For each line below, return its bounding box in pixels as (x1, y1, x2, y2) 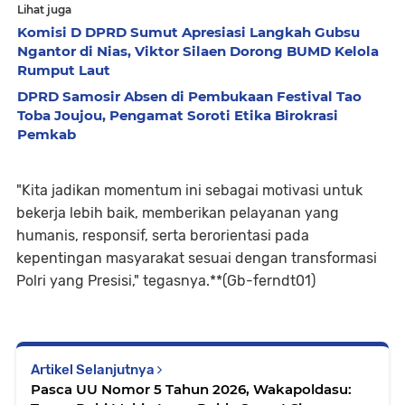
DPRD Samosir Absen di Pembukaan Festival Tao (17, 88, 362, 105)
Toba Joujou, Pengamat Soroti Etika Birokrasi (17, 107, 338, 124)
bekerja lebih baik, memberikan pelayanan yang (16, 204, 339, 221)
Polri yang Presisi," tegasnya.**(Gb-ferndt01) (16, 272, 316, 289)
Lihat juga (17, 3, 71, 16)
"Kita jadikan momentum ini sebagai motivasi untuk (16, 182, 363, 199)
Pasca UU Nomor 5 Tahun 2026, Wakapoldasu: (31, 381, 352, 398)
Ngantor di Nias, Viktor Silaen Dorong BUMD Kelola (17, 42, 379, 60)
